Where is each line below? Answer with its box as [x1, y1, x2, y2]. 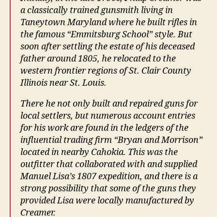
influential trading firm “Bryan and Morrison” [20, 135, 202, 146]
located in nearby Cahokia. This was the [20, 147, 178, 158]
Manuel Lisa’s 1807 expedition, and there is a [20, 171, 198, 183]
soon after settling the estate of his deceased [20, 41, 195, 53]
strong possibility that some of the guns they [20, 183, 196, 195]
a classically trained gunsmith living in [20, 5, 173, 16]
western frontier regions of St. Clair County [20, 65, 191, 77]
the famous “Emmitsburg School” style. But [20, 29, 192, 41]
